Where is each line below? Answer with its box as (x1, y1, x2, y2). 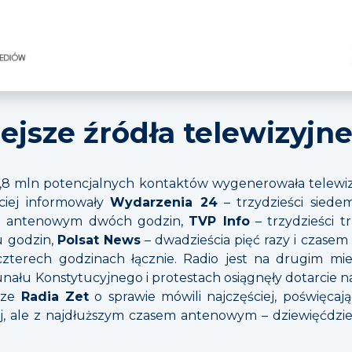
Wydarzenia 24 (110, 195, 218, 211)
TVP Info (189, 214, 250, 229)
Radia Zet (20, 289, 89, 305)
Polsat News (57, 233, 141, 248)
